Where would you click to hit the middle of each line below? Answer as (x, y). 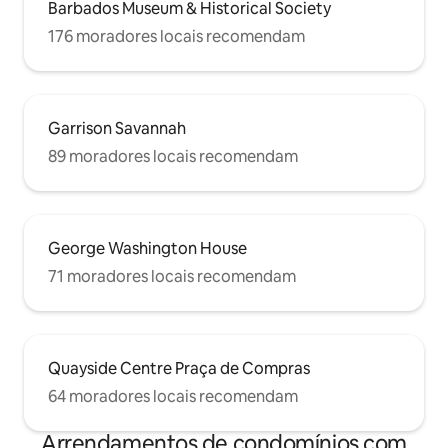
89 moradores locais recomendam (173, 157)
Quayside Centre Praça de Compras (179, 369)
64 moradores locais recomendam (173, 397)
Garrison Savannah (117, 129)
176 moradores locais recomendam (176, 37)
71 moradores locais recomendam (172, 277)
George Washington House (147, 249)
